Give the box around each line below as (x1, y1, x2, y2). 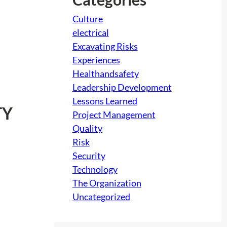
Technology (72, 163, 118, 175)
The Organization (72, 177, 141, 188)
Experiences (72, 54, 120, 65)
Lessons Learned (72, 95, 137, 106)
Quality (72, 122, 102, 134)
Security (72, 149, 105, 161)
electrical (72, 26, 109, 38)
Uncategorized (72, 191, 130, 202)
